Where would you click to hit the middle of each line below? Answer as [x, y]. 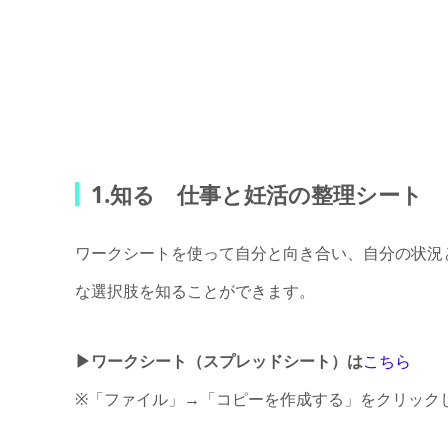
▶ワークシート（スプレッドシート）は [218, 361]
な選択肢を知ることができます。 [194, 291]
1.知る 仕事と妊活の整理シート [256, 195]
